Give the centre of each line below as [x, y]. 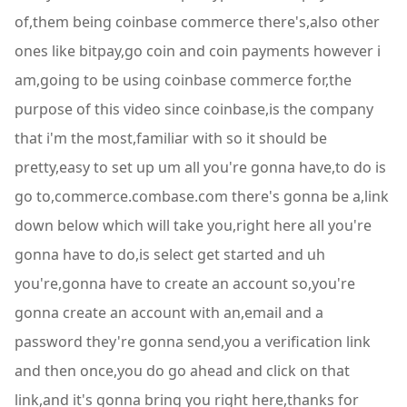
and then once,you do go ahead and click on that [182, 371]
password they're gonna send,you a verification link [193, 342]
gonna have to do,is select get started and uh [170, 254]
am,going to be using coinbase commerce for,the [183, 80]
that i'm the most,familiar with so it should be [171, 138]
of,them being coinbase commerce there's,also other [197, 22]
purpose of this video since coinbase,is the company [194, 109]
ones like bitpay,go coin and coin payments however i [198, 51]
